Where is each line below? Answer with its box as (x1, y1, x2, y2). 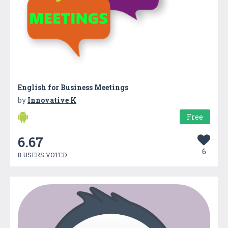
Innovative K (27, 95, 76, 105)
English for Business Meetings (18, 82, 128, 92)
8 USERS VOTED (18, 150, 67, 159)
